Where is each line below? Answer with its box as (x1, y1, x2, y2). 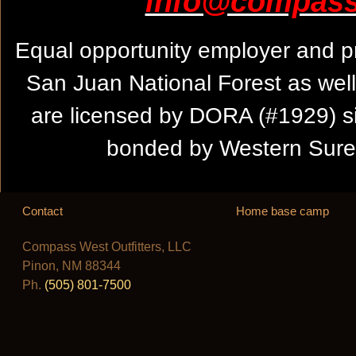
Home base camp (236, 204, 329, 218)
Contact (22, 204, 63, 218)
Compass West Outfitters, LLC (22, 240, 192, 253)
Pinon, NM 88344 (22, 259, 121, 273)
